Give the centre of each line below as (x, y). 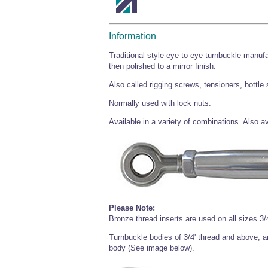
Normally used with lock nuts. (160, 103)
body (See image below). (152, 248)
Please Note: (132, 208)
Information (133, 36)
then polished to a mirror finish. (162, 66)
